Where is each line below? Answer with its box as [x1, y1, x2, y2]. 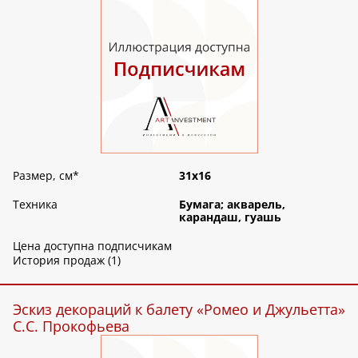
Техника [13, 197, 58, 213]
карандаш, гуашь [179, 209, 281, 225]
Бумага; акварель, [179, 197, 285, 213]
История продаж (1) [13, 253, 121, 268]
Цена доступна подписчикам [13, 238, 172, 254]
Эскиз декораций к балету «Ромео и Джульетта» [13, 300, 345, 320]
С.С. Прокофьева [13, 316, 129, 336]
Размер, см [13, 168, 73, 184]
